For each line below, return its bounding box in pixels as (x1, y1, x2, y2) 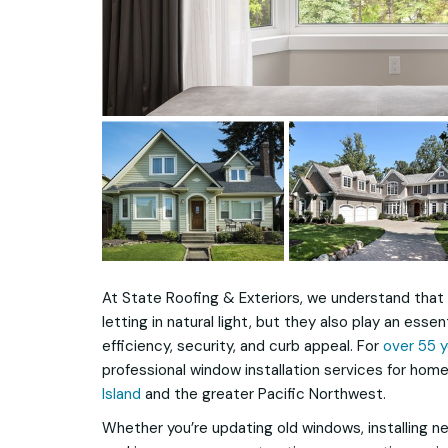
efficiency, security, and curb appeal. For (102, 336, 383, 357)
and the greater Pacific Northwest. (141, 384, 390, 405)
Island (102, 384, 141, 405)
